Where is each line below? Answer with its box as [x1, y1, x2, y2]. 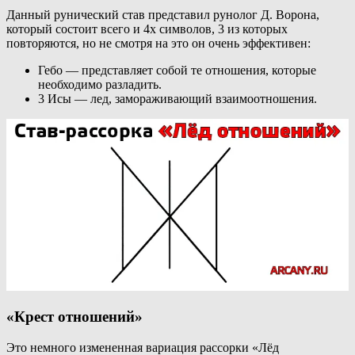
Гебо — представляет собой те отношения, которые [38, 63, 316, 78]
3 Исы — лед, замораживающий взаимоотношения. [38, 92, 317, 106]
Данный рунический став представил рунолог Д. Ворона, [6, 8, 319, 22]
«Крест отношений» [6, 308, 143, 326]
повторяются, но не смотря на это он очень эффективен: [6, 36, 311, 51]
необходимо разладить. [38, 78, 162, 92]
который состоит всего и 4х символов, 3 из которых [6, 22, 288, 36]
